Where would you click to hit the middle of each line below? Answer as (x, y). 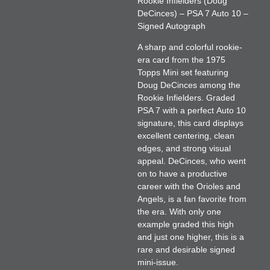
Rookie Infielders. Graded (186, 98)
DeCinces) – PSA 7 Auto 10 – (193, 13)
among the (218, 85)
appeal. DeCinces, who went (191, 161)
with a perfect (188, 110)
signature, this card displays (190, 123)
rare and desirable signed (186, 250)
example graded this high (185, 224)
